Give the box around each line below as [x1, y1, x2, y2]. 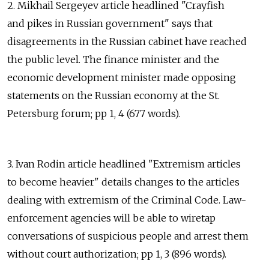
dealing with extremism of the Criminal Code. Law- [7, 194, 246, 207]
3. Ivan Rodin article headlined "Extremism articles [7, 158, 241, 171]
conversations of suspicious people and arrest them [7, 230, 249, 243]
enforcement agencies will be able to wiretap [7, 212, 216, 225]
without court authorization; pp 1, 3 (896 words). [7, 248, 226, 261]
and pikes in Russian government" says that [7, 17, 213, 30]
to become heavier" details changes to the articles [7, 176, 240, 189]
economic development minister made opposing [7, 71, 236, 84]
